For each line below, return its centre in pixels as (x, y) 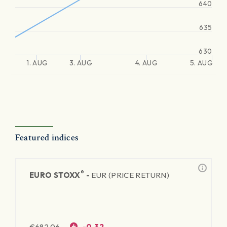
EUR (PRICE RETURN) (130, 175)
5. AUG (201, 63)
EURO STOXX (55, 175)
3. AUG (81, 63)
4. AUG (146, 63)
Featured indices (47, 138)
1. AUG (37, 63)
